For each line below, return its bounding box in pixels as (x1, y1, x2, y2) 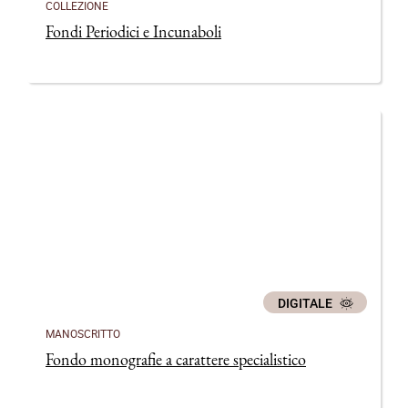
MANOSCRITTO (46, 326, 120, 341)
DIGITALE (277, 295, 335, 311)
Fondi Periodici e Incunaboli (46, 21, 221, 42)
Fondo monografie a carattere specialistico (46, 349, 306, 370)
